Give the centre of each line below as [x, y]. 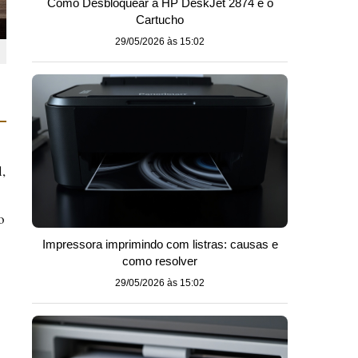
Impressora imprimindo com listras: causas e [160, 244]
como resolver [160, 261]
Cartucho [160, 20]
